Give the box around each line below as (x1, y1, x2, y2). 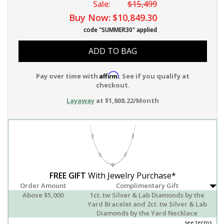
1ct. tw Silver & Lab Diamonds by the (89, 190, 204, 200)
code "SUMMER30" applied (83, 25, 157, 34)
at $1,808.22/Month (94, 96, 159, 105)
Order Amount (20, 181, 66, 190)
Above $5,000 (22, 190, 64, 200)
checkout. (95, 80, 130, 90)
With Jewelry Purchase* (85, 170, 176, 181)
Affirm (99, 71, 118, 79)
